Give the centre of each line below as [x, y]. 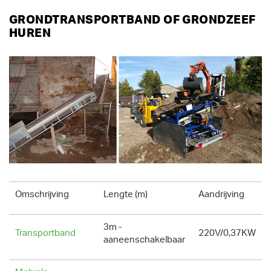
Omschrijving [42, 195]
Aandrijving [221, 195]
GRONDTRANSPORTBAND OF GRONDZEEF [132, 21]
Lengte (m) [126, 195]
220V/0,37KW [227, 233]
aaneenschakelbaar [144, 240]
